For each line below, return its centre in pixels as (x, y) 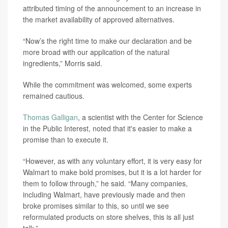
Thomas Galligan (50, 117)
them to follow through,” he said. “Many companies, (105, 183)
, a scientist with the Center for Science (140, 117)
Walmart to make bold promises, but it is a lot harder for (112, 172)
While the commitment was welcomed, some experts (107, 84)
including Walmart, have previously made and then (104, 194)
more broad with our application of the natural (96, 52)
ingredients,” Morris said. (63, 63)
